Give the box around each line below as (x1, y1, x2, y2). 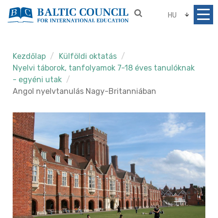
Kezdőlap (13, 52, 46, 61)
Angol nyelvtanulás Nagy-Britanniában (13, 87, 157, 96)
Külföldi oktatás (59, 52, 119, 61)
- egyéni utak (13, 75, 62, 84)
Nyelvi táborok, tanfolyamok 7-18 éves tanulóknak (13, 63, 195, 73)
